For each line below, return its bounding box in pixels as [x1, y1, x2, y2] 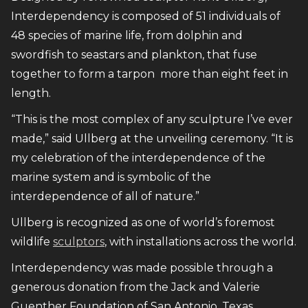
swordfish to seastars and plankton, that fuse [11, 47, 257, 61]
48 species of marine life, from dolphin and [11, 28, 243, 42]
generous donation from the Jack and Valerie [11, 280, 260, 294]
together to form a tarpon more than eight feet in [11, 67, 288, 80]
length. [11, 86, 51, 100]
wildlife [11, 234, 53, 248]
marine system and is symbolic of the [11, 170, 211, 184]
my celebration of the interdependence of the [11, 151, 265, 164]
